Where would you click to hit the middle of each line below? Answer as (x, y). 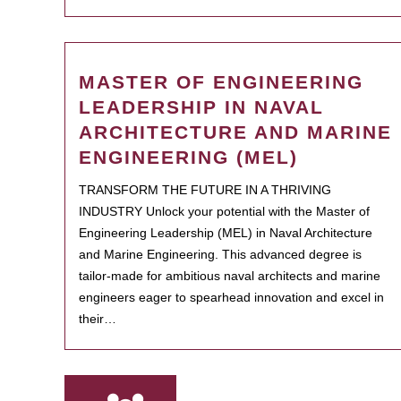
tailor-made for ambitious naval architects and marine (230, 276)
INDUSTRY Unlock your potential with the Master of (224, 211)
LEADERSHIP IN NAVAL (201, 107)
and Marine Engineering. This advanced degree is (220, 254)
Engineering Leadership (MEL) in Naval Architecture (226, 233)
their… (98, 319)
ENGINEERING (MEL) (188, 157)
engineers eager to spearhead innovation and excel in (231, 297)
